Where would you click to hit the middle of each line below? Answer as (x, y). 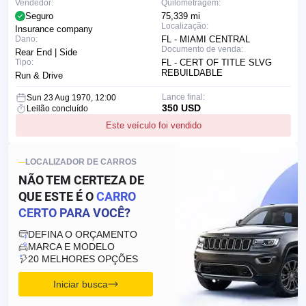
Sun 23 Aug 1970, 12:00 (71, 98)
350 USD (181, 108)
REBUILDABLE (192, 73)
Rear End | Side (46, 53)
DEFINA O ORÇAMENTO (83, 235)
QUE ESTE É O (57, 197)
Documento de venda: (202, 50)
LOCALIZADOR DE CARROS (81, 162)
